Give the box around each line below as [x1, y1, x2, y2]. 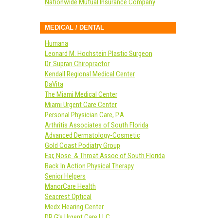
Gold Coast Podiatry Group [45, 141, 120, 150]
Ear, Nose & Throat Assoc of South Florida [45, 151, 165, 160]
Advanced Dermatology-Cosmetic [45, 131, 140, 140]
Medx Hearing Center [45, 202, 104, 211]
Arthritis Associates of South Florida [45, 121, 148, 129]
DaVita [45, 80, 63, 89]
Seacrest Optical [45, 192, 91, 201]
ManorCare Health [45, 182, 96, 191]
